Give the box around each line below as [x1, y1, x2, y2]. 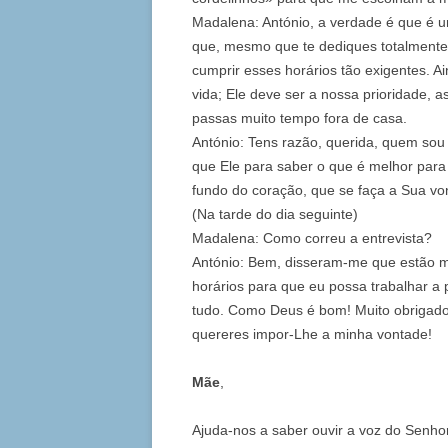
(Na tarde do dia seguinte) [192, 206, 358, 223]
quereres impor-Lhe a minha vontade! [192, 326, 432, 343]
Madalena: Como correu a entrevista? [192, 230, 432, 247]
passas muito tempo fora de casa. [192, 110, 407, 127]
